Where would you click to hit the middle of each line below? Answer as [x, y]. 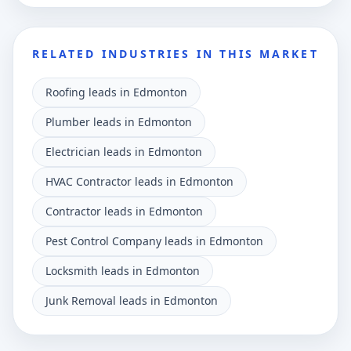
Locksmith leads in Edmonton [123, 271]
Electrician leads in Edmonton [124, 152]
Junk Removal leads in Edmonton [132, 300]
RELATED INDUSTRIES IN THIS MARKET [175, 54]
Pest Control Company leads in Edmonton [154, 241]
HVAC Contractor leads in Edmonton [139, 181]
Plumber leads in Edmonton [119, 122]
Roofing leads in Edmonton [116, 92]
